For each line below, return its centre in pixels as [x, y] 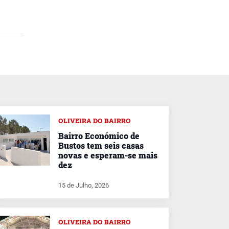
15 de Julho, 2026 [84, 185]
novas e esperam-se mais [108, 155]
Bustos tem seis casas [101, 145]
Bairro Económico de [99, 136]
